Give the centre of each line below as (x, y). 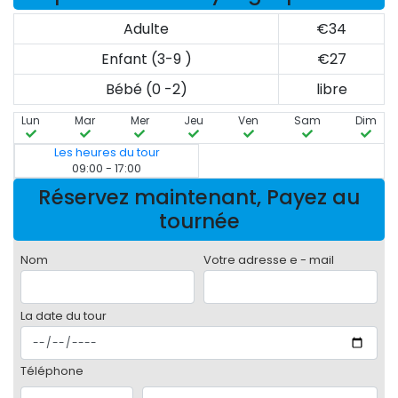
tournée (199, 222)
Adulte (146, 29)
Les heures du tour (107, 153)
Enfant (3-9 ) (146, 60)
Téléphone (52, 371)
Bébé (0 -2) (146, 90)
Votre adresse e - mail (269, 260)
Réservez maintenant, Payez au (199, 198)
